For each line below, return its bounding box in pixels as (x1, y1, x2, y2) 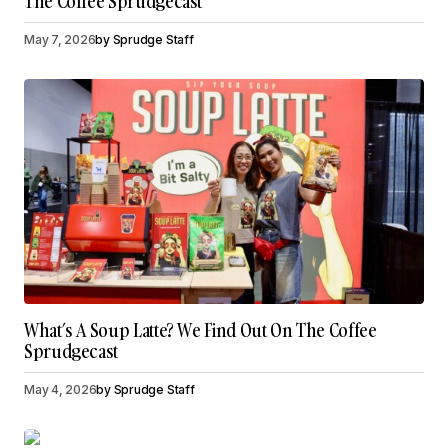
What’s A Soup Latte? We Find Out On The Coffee (24, 318, 377, 344)
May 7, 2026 (24, 32, 96, 48)
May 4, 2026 (24, 382, 97, 398)
